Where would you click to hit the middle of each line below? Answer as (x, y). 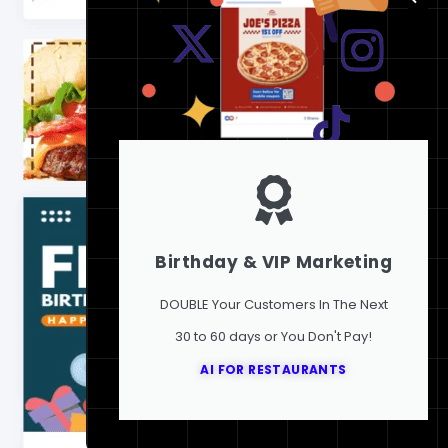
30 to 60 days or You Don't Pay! (274, 336)
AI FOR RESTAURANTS (273, 369)
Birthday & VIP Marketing (274, 261)
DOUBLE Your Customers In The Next (273, 304)
